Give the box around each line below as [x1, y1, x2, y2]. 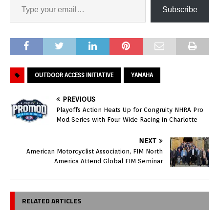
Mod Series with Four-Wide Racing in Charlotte [56, 116, 197, 124]
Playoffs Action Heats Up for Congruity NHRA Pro [56, 106, 203, 114]
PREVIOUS [63, 95, 95, 104]
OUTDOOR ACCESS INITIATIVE [35, 71, 113, 79]
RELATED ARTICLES [22, 196, 81, 206]
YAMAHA [131, 71, 153, 79]
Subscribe [162, 5, 197, 14]
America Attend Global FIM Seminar [54, 157, 163, 165]
